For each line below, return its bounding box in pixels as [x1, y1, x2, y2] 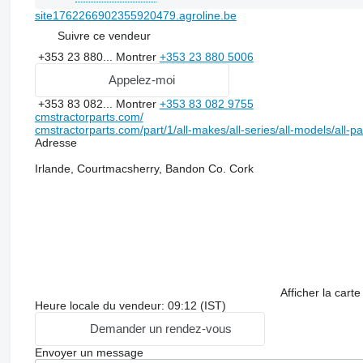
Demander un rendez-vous [89, 322, 232, 336]
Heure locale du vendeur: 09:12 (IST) [34, 298, 226, 312]
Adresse [34, 135, 77, 149]
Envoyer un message [34, 345, 143, 359]
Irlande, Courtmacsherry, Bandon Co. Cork [34, 161, 254, 175]
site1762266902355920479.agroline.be [34, 8, 237, 22]
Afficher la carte [280, 285, 361, 299]
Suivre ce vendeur [57, 29, 151, 43]
